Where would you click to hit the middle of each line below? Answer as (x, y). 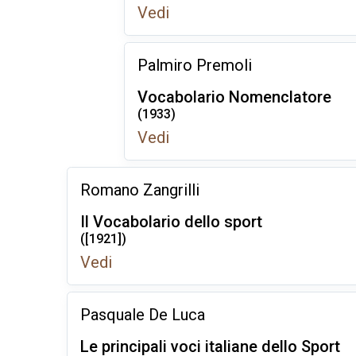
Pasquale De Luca (143, 315)
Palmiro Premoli (195, 65)
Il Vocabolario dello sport (171, 222)
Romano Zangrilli (140, 190)
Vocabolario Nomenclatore (234, 97)
